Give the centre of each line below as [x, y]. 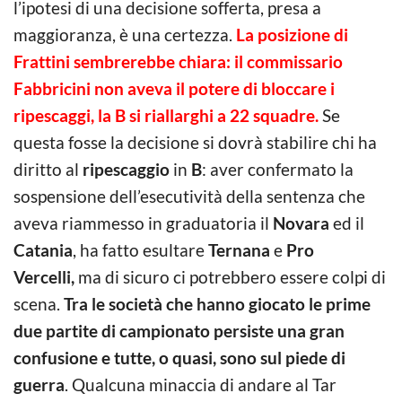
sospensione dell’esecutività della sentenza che [189, 196]
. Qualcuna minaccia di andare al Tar [201, 384]
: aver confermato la [278, 169]
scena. [39, 303]
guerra [39, 384]
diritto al [48, 169]
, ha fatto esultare [140, 249]
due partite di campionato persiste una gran [179, 330]
